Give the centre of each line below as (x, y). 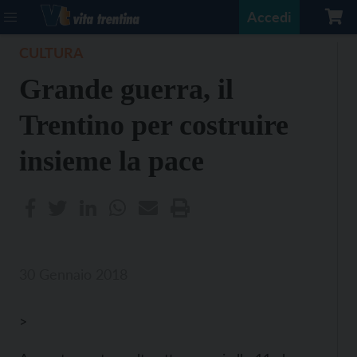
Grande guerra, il (126, 89)
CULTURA (51, 53)
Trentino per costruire (154, 125)
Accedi (269, 17)
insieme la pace (112, 161)
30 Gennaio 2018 (73, 274)
